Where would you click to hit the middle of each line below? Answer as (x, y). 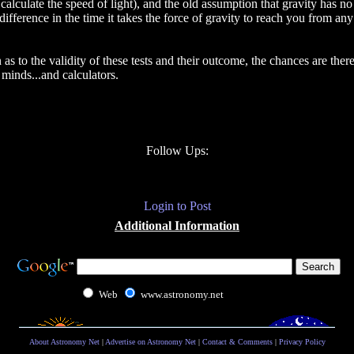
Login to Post (177, 206)
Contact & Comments (237, 342)
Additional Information (177, 226)
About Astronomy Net (64, 342)
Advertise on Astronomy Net (150, 342)
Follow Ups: (177, 151)
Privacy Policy (302, 342)
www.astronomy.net (182, 294)
